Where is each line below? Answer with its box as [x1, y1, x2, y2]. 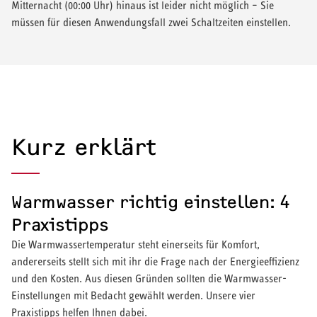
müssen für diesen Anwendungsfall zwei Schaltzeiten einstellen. [11, 16, 294, 28]
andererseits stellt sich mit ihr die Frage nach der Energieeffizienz [11, 255, 299, 267]
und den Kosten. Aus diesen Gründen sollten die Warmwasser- [11, 272, 287, 284]
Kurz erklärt [11, 133, 156, 161]
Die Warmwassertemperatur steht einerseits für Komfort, [11, 238, 260, 250]
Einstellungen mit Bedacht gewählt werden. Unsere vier [11, 289, 255, 301]
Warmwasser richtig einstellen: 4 [11, 192, 290, 212]
